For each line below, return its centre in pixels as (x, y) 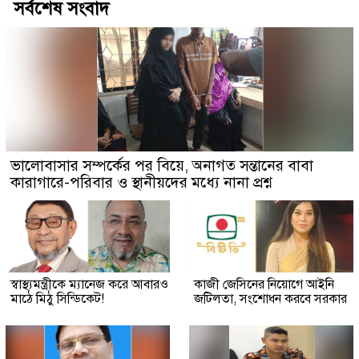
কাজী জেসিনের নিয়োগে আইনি (264, 284)
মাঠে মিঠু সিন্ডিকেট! (57, 298)
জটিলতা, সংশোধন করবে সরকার (270, 298)
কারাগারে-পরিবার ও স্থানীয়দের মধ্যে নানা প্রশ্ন (141, 182)
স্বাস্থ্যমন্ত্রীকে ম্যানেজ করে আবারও (89, 284)
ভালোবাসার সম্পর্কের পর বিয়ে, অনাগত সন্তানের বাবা (162, 165)
